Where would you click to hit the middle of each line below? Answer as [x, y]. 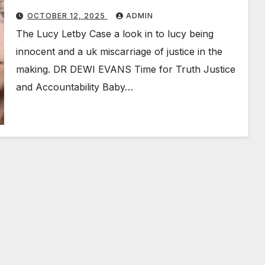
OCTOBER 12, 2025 [67, 15]
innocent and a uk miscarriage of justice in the [119, 51]
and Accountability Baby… [74, 87]
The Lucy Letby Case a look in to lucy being [114, 33]
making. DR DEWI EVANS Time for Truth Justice [125, 69]
